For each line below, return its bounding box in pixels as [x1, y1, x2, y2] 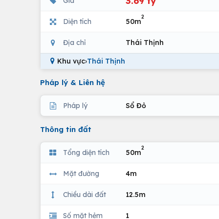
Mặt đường [63, 169, 99, 178]
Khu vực [57, 57, 85, 66]
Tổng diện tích [63, 148, 109, 157]
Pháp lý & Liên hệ [40, 78, 105, 87]
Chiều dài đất [63, 190, 106, 199]
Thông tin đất [40, 125, 91, 134]
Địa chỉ [63, 38, 86, 47]
